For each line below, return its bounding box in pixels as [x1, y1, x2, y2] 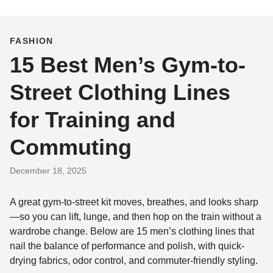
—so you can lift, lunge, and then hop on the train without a [10, 211, 261, 222]
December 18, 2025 [10, 166, 87, 176]
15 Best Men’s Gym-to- [10, 52, 246, 78]
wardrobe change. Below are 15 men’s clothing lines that [10, 226, 254, 237]
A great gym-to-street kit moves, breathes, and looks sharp [10, 197, 258, 208]
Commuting [10, 135, 132, 160]
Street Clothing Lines [10, 80, 230, 105]
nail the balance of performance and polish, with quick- [10, 241, 244, 252]
